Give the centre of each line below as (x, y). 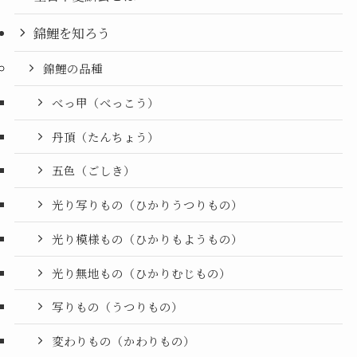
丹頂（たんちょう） (106, 136)
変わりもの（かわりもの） (124, 341)
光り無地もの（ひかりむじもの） (142, 273)
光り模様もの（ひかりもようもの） (148, 238)
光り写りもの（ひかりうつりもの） (148, 205)
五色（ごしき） (94, 171)
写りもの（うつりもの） (118, 307)
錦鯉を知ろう (72, 33)
